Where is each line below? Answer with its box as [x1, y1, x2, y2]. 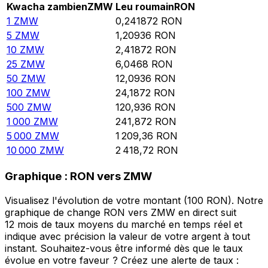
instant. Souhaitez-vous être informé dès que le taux [5, 242, 243, 254]
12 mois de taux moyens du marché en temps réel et [5, 218, 242, 230]
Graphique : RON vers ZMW [5, 169, 152, 184]
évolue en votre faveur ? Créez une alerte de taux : [5, 254, 239, 266]
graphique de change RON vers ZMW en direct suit [5, 206, 236, 218]
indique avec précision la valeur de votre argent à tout [5, 230, 250, 242]
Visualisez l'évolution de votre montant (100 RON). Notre [5, 194, 263, 206]
